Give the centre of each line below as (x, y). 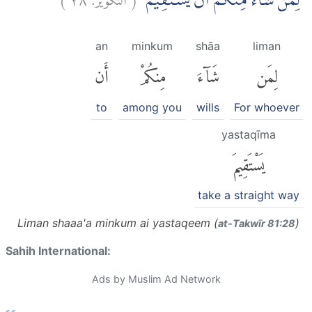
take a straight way (249, 195)
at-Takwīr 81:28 (257, 224)
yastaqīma (249, 134)
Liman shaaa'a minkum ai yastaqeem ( (118, 223)
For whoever (267, 107)
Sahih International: (58, 251)
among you (152, 107)
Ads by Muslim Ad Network (156, 279)
